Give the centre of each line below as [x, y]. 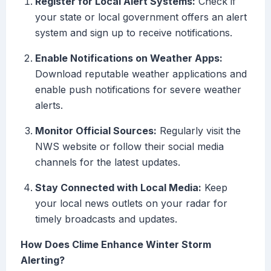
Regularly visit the [199, 131]
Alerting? [43, 260]
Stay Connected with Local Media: [118, 188]
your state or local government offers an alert [141, 17]
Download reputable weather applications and [141, 74]
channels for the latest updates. [108, 162]
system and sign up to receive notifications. [134, 33]
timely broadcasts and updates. [106, 219]
